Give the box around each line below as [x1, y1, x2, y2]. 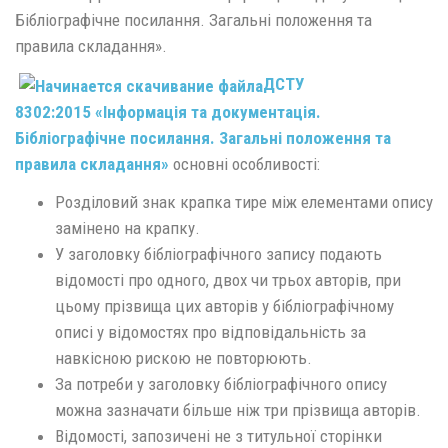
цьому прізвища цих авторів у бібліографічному [55, 296, 394, 317]
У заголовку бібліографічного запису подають [55, 244, 382, 265]
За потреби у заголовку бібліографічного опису [55, 374, 387, 395]
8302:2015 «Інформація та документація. [15, 101, 321, 122]
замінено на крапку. [55, 218, 200, 239]
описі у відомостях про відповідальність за [55, 322, 366, 343]
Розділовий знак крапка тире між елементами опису [55, 192, 433, 213]
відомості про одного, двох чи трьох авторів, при [55, 270, 401, 291]
